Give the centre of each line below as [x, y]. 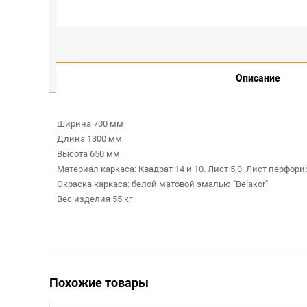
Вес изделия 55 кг [94, 199]
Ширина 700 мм [90, 124]
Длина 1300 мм [89, 139]
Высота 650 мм [88, 154]
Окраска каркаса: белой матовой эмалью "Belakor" [162, 184]
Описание [258, 78]
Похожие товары [99, 283]
